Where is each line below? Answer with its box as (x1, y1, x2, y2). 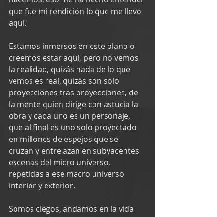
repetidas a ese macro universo (9, 168, 126, 179)
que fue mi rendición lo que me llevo (9, 5, 143, 16)
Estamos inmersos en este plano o (9, 40, 137, 51)
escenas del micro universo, (9, 156, 112, 168)
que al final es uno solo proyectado (9, 122, 139, 133)
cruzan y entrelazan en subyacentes (9, 145, 141, 156)
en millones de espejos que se (9, 133, 120, 144)
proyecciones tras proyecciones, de (9, 87, 140, 98)
